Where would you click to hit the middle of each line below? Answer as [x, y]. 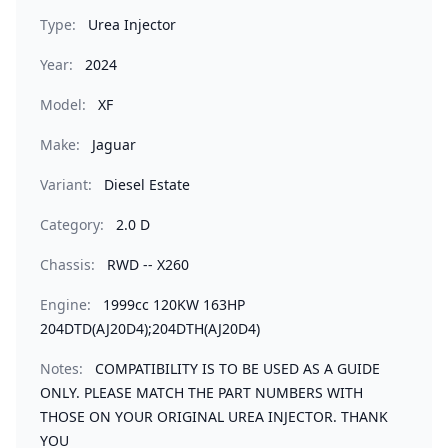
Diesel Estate [147, 184]
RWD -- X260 [148, 264]
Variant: [66, 184]
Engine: [65, 304]
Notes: [61, 368]
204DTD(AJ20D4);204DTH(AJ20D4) [150, 328]
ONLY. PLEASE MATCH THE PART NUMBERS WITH [201, 392]
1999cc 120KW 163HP [174, 304]
